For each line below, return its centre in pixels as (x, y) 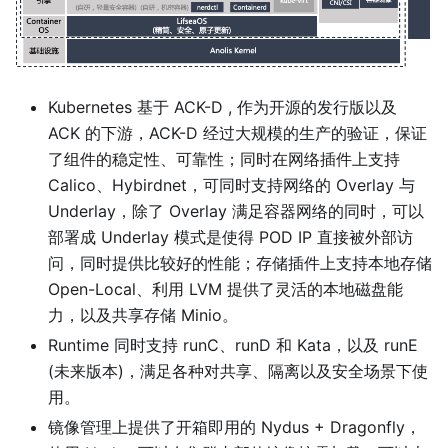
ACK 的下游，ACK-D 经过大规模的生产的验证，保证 (237, 133)
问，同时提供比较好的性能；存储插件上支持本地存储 (240, 263)
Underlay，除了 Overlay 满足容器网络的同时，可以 (236, 211)
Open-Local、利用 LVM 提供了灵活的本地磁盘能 (225, 289)
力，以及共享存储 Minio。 (143, 315)
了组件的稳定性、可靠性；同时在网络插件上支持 (224, 159)
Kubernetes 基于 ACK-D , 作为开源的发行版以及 (222, 107)
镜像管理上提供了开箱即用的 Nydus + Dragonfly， (234, 427)
